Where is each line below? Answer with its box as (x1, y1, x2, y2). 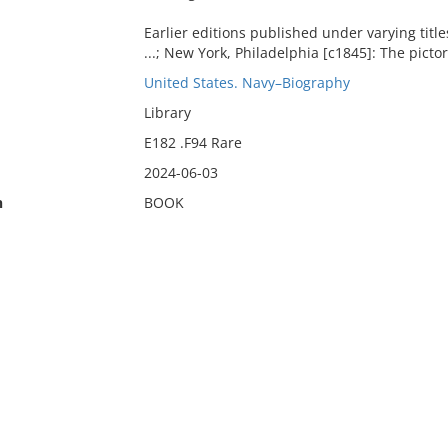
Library (143, 103, 191, 122)
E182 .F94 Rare (143, 133, 242, 152)
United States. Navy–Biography (143, 73, 350, 92)
